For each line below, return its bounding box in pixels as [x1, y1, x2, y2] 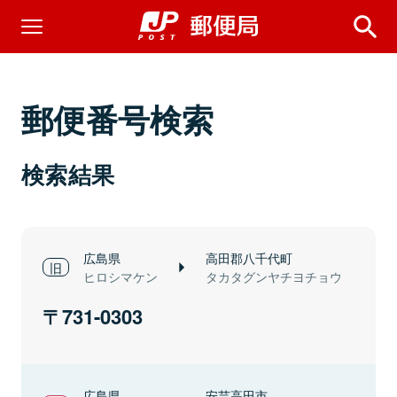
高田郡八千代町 [206, 248, 292, 267]
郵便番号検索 [21, 96, 214, 142]
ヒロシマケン [83, 268, 158, 285]
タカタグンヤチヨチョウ [206, 268, 342, 285]
